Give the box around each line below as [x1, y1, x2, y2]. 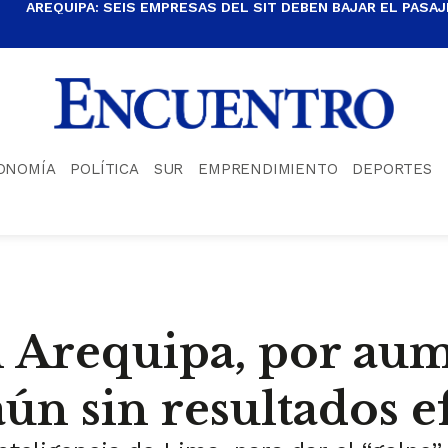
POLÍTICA [70, 159, 139, 178]
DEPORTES [352, 159, 432, 178]
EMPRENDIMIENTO [198, 159, 338, 178]
